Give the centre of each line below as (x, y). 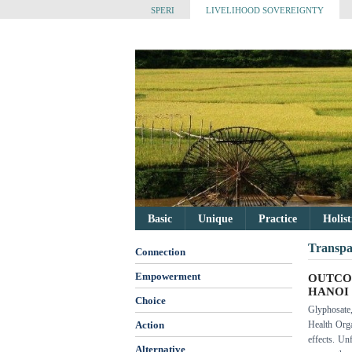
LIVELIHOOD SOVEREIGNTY (265, 10)
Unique (215, 219)
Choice (150, 301)
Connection (160, 252)
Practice (278, 219)
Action (150, 325)
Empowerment (168, 277)
